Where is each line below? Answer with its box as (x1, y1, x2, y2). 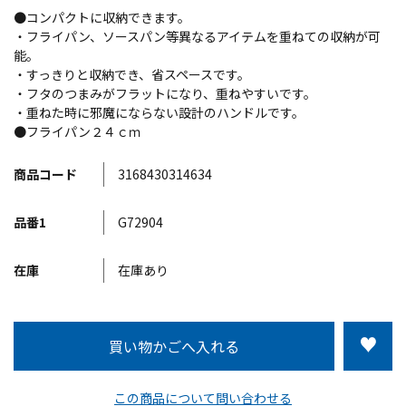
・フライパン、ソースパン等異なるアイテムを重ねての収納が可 (14, 26, 381, 45)
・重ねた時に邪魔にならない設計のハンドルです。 (14, 102, 304, 121)
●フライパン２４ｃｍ (14, 121, 141, 140)
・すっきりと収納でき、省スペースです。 (14, 64, 250, 83)
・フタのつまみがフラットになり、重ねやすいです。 (14, 83, 316, 102)
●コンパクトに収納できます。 (14, 7, 190, 26)
